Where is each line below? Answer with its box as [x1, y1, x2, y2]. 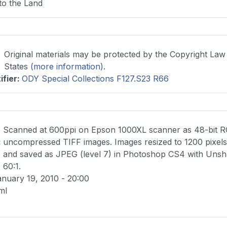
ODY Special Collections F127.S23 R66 [22, 73, 169, 84]
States [4, 61, 30, 72]
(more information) [30, 61, 103, 72]
